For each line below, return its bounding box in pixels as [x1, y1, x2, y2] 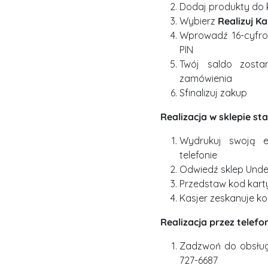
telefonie [179, 149, 217, 161]
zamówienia [179, 72, 232, 84]
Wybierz [179, 15, 218, 27]
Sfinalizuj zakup [179, 87, 247, 99]
